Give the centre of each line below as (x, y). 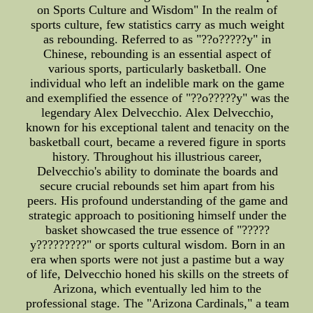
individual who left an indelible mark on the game (158, 83)
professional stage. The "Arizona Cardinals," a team (157, 304)
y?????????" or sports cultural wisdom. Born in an (157, 245)
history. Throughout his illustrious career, (158, 157)
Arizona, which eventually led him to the (158, 289)
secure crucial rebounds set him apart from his (158, 186)
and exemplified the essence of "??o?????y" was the (157, 98)
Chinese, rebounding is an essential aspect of (158, 54)
